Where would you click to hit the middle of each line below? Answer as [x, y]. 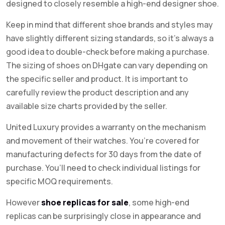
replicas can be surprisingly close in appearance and [103, 216]
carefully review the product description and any [97, 92]
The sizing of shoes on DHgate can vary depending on [107, 65]
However [24, 202]
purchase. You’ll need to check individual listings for [103, 168]
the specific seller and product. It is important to [97, 79]
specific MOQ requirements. [60, 181]
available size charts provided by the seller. [87, 106]
